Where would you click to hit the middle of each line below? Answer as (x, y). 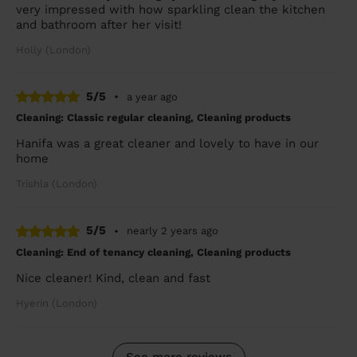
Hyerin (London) (57, 303)
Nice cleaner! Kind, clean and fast (113, 278)
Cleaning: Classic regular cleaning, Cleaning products (153, 118)
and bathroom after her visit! (99, 24)
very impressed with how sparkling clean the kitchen (171, 9)
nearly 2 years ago (173, 231)
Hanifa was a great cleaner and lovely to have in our (167, 143)
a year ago (152, 96)
